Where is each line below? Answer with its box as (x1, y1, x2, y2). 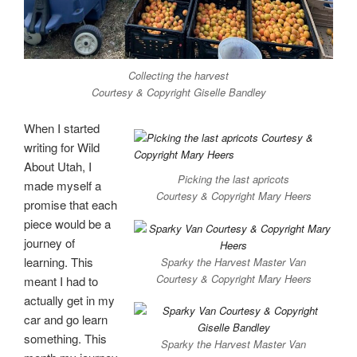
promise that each (24, 195, 117, 213)
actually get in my (24, 291, 115, 308)
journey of (24, 233, 75, 251)
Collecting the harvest (128, 68, 229, 84)
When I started (24, 119, 100, 136)
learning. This (24, 253, 93, 270)
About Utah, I (24, 157, 92, 175)
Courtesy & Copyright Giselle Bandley (91, 84, 266, 100)
